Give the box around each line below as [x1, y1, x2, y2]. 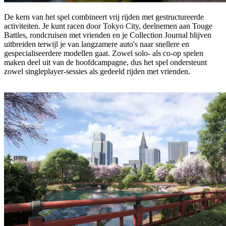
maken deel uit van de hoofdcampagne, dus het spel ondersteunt [4, 58, 207, 67]
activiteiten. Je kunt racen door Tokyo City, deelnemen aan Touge [4, 22, 212, 31]
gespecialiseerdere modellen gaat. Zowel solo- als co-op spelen [4, 49, 203, 58]
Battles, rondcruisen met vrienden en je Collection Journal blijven [4, 31, 211, 40]
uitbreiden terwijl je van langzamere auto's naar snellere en [4, 40, 189, 49]
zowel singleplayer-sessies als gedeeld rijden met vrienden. [4, 67, 190, 76]
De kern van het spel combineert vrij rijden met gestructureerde [4, 13, 204, 22]
